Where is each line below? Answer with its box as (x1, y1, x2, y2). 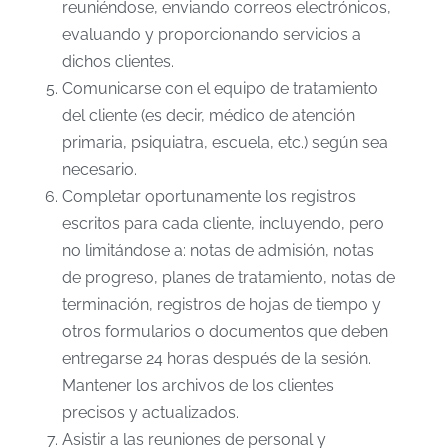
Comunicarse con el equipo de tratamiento (61, 79, 378, 99)
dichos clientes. (61, 52, 174, 72)
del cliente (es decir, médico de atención (61, 106, 355, 126)
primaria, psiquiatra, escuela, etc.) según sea (61, 133, 388, 153)
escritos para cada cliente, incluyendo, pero (61, 214, 384, 234)
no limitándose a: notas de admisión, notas (61, 241, 374, 261)
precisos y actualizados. (61, 403, 239, 423)
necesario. (61, 160, 137, 180)
